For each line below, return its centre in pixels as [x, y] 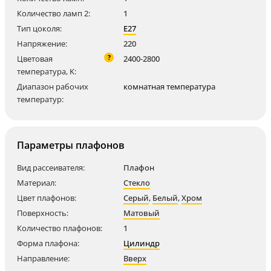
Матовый [142, 213]
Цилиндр [142, 243]
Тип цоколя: [39, 28]
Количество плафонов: [60, 228]
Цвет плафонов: [47, 198]
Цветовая [35, 59]
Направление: [43, 258]
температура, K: [47, 71]
